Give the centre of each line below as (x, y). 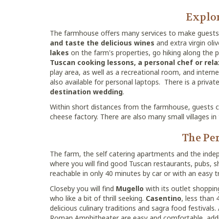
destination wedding (86, 92)
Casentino (164, 198)
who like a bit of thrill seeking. (98, 198)
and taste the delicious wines (102, 43)
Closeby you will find (83, 188)
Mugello (130, 188)
